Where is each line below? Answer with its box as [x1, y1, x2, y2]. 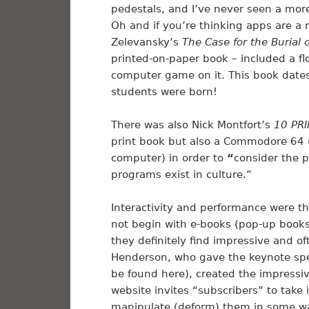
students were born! [110, 86, 217, 99]
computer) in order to [110, 152, 223, 165]
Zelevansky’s [110, 36, 182, 49]
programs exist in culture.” [110, 168, 252, 181]
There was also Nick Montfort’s [110, 119, 274, 132]
